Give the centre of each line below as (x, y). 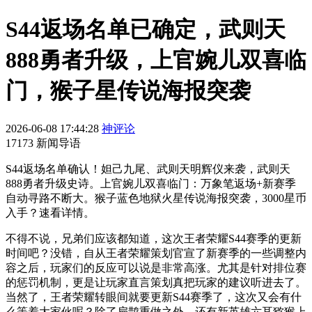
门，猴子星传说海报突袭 (128, 91)
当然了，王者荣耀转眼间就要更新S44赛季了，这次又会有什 (154, 297)
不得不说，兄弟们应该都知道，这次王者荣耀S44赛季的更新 (154, 238)
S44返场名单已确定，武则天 (146, 30)
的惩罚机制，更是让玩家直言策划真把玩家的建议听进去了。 (156, 282)
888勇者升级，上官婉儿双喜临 (156, 60)
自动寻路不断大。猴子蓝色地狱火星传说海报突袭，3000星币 (156, 198)
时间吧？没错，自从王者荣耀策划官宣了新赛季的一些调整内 (156, 253)
